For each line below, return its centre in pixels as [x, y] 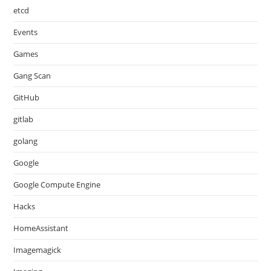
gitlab [24, 119]
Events [26, 32]
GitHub [27, 97]
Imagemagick [38, 250]
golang [26, 141]
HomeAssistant [41, 228]
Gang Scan [32, 76]
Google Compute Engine [57, 184]
